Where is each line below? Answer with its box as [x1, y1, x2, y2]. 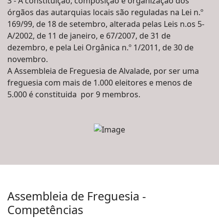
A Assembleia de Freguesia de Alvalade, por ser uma [7, 66, 199, 77]
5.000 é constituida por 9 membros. [7, 89, 140, 100]
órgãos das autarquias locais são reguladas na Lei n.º [7, 7, 203, 18]
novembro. [7, 54, 48, 65]
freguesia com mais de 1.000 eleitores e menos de [7, 77, 192, 88]
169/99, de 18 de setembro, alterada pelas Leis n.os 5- [7, 19, 204, 30]
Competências [7, 202, 83, 218]
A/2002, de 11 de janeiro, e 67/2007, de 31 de [7, 30, 171, 42]
